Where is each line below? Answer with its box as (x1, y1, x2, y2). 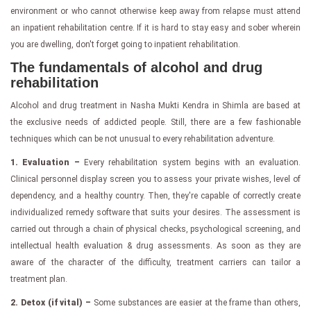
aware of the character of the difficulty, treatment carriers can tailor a (10, 257, 301, 267)
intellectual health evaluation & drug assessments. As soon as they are (10, 240, 301, 251)
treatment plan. (10, 274, 67, 284)
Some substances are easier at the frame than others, (93, 297, 301, 308)
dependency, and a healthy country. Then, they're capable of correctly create (10, 190, 301, 201)
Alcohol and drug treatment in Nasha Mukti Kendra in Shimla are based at (10, 100, 301, 110)
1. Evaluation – (10, 157, 80, 167)
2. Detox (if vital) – (10, 297, 94, 308)
